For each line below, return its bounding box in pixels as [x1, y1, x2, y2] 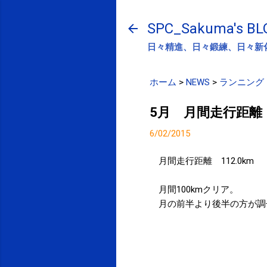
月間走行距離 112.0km [159, 156, 254, 166]
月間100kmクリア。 [159, 184, 238, 195]
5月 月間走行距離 [150, 104, 262, 120]
